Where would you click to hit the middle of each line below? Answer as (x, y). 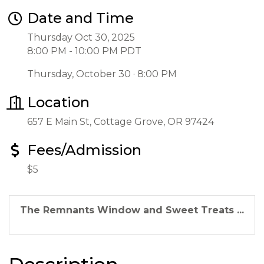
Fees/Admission (84, 150)
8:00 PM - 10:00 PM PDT (84, 51)
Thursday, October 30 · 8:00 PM (102, 74)
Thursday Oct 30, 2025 (81, 37)
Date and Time (80, 18)
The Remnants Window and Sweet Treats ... (132, 210)
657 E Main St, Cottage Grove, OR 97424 (121, 122)
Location (58, 102)
